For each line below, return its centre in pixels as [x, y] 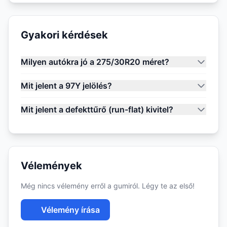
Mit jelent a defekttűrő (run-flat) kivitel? [97, 109]
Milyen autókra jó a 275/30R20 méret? [95, 62]
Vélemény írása [70, 210]
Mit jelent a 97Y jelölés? [66, 86]
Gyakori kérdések [64, 35]
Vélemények [51, 166]
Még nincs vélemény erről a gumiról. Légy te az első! [108, 186]
